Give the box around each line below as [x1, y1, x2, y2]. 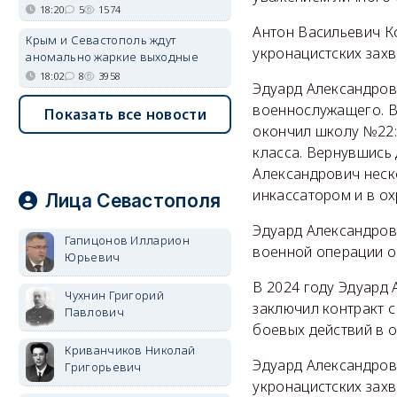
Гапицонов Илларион [65, 232, 190, 248]
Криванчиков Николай [65, 342, 196, 358]
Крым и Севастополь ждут [26, 32, 176, 48]
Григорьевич [65, 359, 142, 375]
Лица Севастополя [44, 190, 222, 212]
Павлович [65, 304, 124, 320]
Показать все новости [43, 105, 206, 124]
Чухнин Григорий [65, 287, 164, 303]
